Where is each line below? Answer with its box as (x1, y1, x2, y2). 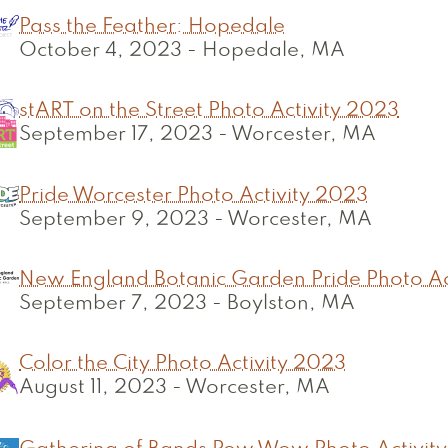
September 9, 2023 (19, 211, 209, 229)
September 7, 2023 (19, 295, 207, 313)
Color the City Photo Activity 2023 (19, 355, 346, 373)
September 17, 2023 (19, 126, 213, 144)
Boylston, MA (227, 295, 355, 313)
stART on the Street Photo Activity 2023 (19, 102, 399, 120)
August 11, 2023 (19, 379, 167, 397)
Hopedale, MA (202, 42, 345, 60)
